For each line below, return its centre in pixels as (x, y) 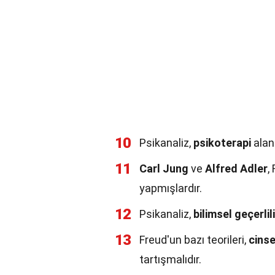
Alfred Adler (236, 168)
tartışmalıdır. (170, 259)
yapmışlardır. (171, 188)
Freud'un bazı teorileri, (194, 240)
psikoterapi (222, 143)
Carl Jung (164, 168)
